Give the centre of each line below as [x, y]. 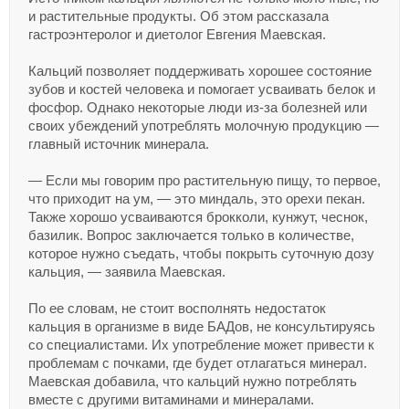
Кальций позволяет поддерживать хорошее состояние [200, 71]
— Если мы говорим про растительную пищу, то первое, [204, 181]
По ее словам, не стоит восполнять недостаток [177, 309]
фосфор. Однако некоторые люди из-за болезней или [198, 108]
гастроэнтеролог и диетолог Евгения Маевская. [177, 35]
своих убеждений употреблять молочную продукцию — [204, 126]
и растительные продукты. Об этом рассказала [178, 16]
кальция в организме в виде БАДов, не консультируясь [202, 327]
